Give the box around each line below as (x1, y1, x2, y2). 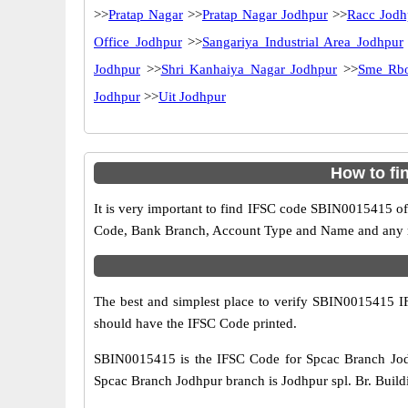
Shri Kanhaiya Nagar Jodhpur (160, 62, 338, 76)
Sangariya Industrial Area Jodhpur (202, 35, 403, 49)
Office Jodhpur (94, 35, 182, 49)
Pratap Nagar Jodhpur (201, 7, 328, 22)
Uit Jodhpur (158, 89, 226, 104)
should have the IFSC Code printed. (94, 316, 297, 331)
